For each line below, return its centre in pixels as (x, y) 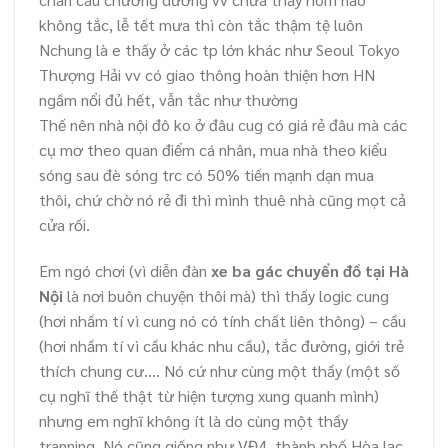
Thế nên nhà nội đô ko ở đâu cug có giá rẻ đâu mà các (223, 125)
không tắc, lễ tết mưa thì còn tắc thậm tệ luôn (201, 25)
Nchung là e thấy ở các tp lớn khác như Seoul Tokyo (219, 50)
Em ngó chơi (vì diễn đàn (125, 270)
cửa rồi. (64, 225)
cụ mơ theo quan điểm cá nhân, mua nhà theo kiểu (213, 150)
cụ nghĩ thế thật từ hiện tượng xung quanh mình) (209, 395)
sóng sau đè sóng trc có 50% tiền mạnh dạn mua (206, 175)
